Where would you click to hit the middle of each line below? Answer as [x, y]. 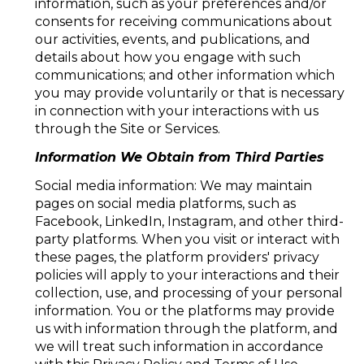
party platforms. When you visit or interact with [187, 240]
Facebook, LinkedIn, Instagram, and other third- [189, 222]
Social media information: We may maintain [173, 186]
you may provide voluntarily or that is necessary [189, 93]
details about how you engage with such [167, 57]
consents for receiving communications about [183, 21]
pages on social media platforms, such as [165, 204]
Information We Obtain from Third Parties [179, 157]
